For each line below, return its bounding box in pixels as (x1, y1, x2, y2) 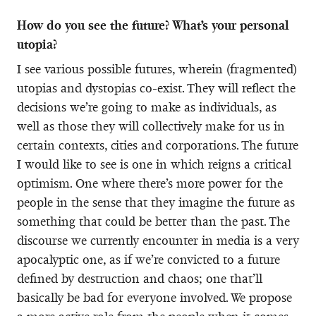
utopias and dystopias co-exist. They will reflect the (17, 80, 296, 96)
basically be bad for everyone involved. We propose (17, 289, 292, 305)
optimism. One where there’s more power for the (17, 175, 283, 191)
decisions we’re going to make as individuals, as (17, 99, 276, 115)
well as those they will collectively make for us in (17, 118, 285, 134)
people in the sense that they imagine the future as (17, 194, 295, 210)
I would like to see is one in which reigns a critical (17, 156, 291, 172)
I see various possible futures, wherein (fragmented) (17, 61, 297, 77)
